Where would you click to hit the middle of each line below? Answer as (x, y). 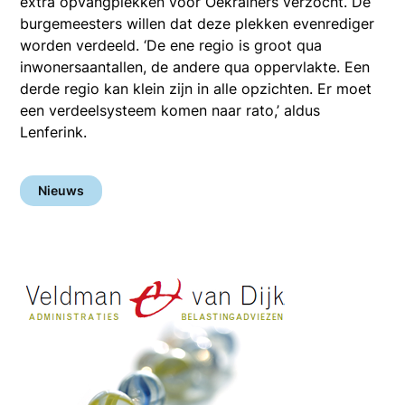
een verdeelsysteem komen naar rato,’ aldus (170, 111)
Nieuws (61, 191)
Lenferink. (54, 132)
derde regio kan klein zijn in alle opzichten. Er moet (196, 89)
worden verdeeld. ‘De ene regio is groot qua (171, 46)
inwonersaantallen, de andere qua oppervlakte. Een (195, 67)
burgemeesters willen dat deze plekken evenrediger (198, 24)
